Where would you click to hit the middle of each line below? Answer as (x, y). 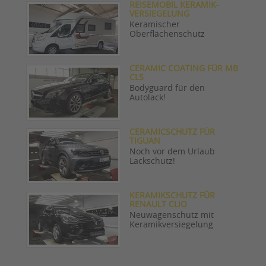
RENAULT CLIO (158, 205)
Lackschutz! (152, 161)
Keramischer (155, 25)
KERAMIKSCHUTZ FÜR (172, 196)
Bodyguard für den (167, 88)
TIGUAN (145, 141)
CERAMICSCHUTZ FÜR (172, 132)
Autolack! (148, 98)
